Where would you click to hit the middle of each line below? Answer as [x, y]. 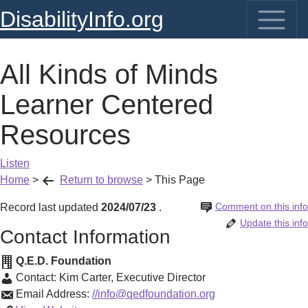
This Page [180, 180]
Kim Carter [85, 277]
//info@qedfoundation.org [154, 294]
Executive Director [161, 277]
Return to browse [101, 180]
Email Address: [54, 294]
